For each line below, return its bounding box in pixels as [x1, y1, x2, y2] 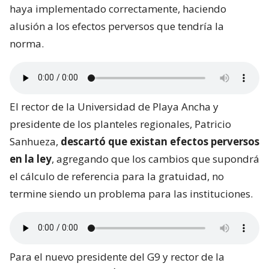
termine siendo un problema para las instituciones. [10, 186, 253, 201]
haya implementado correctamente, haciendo [10, 1, 226, 16]
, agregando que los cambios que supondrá [52, 151, 259, 166]
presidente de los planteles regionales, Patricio [10, 116, 231, 131]
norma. [10, 36, 44, 50]
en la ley [10, 151, 52, 166]
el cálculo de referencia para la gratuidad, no [10, 169, 224, 183]
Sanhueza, [10, 134, 58, 148]
